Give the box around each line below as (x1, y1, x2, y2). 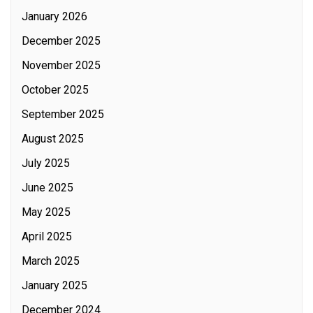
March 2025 (22, 254, 80, 268)
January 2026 (22, 9, 87, 23)
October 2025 (22, 82, 89, 96)
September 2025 (22, 107, 104, 121)
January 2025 (22, 278, 87, 292)
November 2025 (22, 58, 101, 72)
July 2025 (22, 156, 70, 170)
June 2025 (22, 180, 73, 194)
